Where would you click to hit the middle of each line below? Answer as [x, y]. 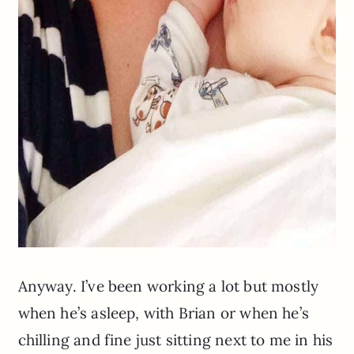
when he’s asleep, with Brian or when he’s [163, 313]
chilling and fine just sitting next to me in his [175, 340]
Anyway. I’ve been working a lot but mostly [168, 286]
